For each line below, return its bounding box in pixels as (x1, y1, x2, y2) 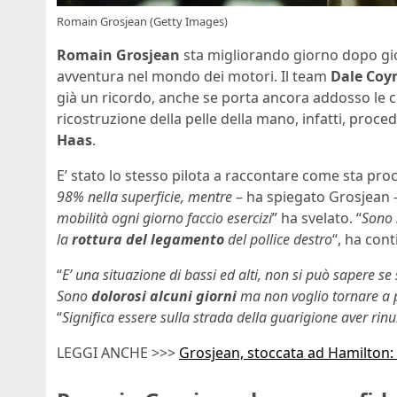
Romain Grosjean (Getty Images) (57, 13, 228, 30)
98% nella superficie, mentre (57, 187, 232, 207)
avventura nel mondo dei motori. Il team (57, 66, 331, 87)
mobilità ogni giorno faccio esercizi (57, 208, 272, 229)
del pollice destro (224, 230, 332, 250)
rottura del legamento (72, 230, 224, 250)
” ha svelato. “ (272, 208, 362, 229)
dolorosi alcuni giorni (91, 286, 237, 307)
